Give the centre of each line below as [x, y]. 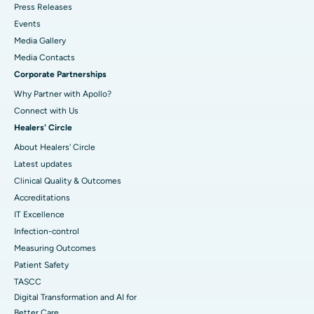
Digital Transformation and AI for [75, 297]
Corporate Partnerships [60, 74]
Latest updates [43, 164]
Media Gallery [40, 40]
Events [27, 23]
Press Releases [43, 7]
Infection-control [47, 231]
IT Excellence [39, 214]
